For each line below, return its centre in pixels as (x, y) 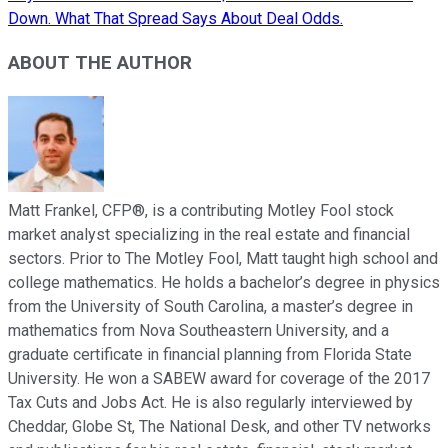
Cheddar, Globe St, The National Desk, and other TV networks (219, 427)
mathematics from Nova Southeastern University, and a (198, 331)
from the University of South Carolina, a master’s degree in (210, 307)
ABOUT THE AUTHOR (100, 63)
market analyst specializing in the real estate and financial (209, 235)
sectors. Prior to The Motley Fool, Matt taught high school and (223, 259)
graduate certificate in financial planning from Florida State (210, 355)
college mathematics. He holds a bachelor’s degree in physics (224, 283)
